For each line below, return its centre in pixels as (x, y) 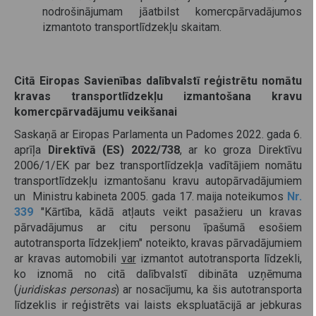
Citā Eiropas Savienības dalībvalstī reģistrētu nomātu (158, 81)
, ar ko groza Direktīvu (241, 150)
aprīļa (31, 150)
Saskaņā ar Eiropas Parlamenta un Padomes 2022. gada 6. (158, 135)
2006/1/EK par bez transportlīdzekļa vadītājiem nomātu (158, 166)
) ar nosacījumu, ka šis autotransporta (208, 290)
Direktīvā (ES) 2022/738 (114, 150)
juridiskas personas (67, 290)
